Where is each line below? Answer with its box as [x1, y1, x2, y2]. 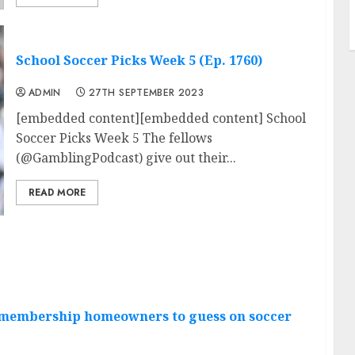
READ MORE [28, 185, 86, 200]
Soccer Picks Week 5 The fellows [15, 129, 212, 147]
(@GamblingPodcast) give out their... [15, 149, 236, 167]
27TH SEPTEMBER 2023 [89, 86, 204, 101]
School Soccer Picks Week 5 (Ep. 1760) [15, 52, 262, 70]
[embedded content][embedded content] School [15, 109, 306, 128]
